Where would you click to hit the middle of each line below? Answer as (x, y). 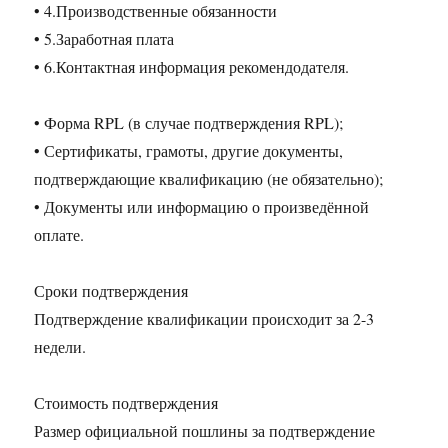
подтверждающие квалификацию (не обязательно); (209, 179)
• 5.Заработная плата (104, 39)
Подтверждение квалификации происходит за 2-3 (204, 319)
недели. (60, 347)
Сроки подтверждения (111, 291)
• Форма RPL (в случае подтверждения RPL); (189, 123)
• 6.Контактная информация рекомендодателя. (192, 67)
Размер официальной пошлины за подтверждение (205, 431)
